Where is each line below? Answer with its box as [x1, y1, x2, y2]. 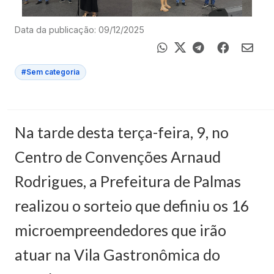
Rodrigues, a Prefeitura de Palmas [15, 172, 241, 190]
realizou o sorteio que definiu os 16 [15, 196, 250, 215]
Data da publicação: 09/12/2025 [15, 24, 144, 35]
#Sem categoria [21, 68, 80, 76]
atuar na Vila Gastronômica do [15, 245, 220, 264]
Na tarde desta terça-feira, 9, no [15, 123, 229, 141]
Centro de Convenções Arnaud [15, 147, 221, 166]
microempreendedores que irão [15, 221, 226, 239]
